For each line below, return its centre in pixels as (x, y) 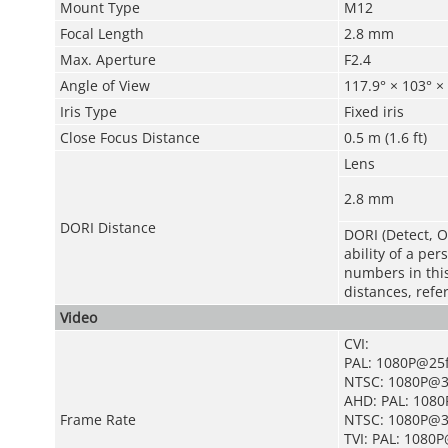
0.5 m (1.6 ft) (385, 137)
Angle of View (104, 85)
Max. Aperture (107, 59)
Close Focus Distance (129, 137)
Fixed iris (373, 111)
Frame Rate (97, 419)
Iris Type (88, 111)
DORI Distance (107, 227)
